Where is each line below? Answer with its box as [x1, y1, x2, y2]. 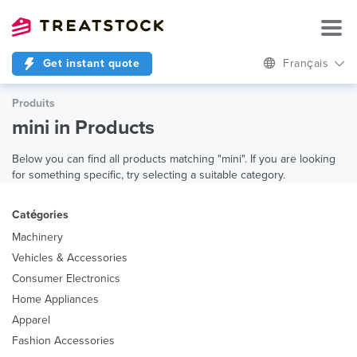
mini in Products [12, 116, 155, 139]
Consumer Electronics [12, 272, 120, 285]
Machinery [12, 230, 63, 244]
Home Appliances [12, 292, 99, 306]
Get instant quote [39, 57, 139, 70]
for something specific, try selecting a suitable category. [12, 168, 285, 182]
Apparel [12, 313, 50, 327]
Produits [12, 96, 55, 110]
